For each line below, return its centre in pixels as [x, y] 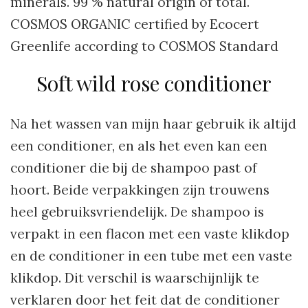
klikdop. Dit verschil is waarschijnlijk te [135, 277]
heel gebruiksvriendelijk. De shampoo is [137, 211]
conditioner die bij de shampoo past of [134, 167]
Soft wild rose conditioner [154, 83]
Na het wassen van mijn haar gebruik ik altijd [153, 123]
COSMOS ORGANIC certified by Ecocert [135, 24]
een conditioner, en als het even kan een [139, 145]
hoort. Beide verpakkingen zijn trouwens [140, 189]
